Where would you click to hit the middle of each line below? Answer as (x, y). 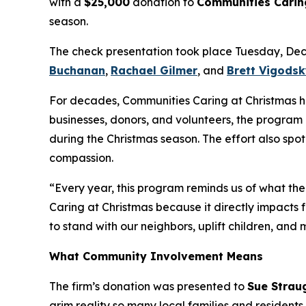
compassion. (81, 157)
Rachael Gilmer (154, 70)
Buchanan (77, 70)
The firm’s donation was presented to (148, 286)
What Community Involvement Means (156, 256)
